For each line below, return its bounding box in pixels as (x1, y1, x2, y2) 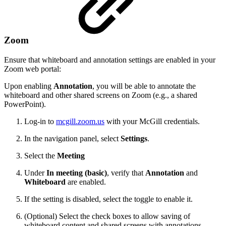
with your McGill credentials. (104, 117, 200, 126)
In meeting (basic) (46, 168, 107, 177)
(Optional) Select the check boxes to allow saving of (24, 211, 190, 220)
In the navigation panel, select (24, 134, 121, 143)
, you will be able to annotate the (92, 81, 196, 90)
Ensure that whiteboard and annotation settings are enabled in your (4, 55, 215, 64)
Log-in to (24, 117, 56, 126)
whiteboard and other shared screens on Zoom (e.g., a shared (4, 90, 197, 99)
